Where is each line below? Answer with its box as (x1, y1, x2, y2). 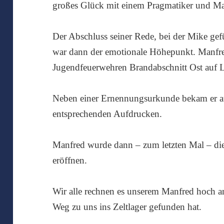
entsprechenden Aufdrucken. (52, 108, 162, 119)
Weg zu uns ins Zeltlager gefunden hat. (52, 201, 202, 212)
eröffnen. (52, 155, 87, 166)
